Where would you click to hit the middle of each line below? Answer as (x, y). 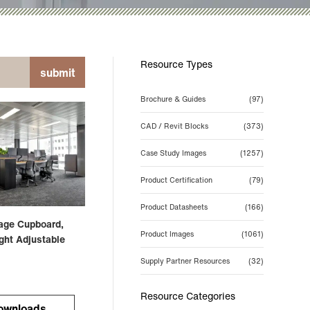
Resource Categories (188, 296)
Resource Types (176, 64)
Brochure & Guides (173, 99)
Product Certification (176, 180)
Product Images (167, 234)
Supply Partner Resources (185, 261)
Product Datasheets (174, 207)
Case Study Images (173, 153)
